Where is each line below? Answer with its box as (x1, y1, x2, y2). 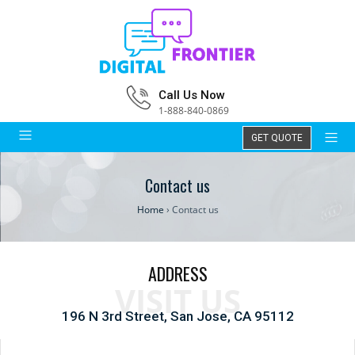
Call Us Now (158, 88, 225, 102)
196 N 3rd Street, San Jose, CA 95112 (61, 308, 294, 324)
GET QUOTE (251, 132, 303, 143)
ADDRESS (147, 261, 208, 286)
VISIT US (114, 279, 241, 323)
